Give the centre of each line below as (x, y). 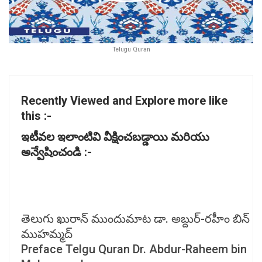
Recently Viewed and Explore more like (124, 100)
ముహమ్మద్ (47, 234)
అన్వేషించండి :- (56, 152)
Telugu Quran (131, 49)
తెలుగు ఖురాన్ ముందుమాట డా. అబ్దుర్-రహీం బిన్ (135, 218)
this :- (36, 116)
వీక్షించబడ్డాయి (137, 137)
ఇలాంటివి (80, 137)
